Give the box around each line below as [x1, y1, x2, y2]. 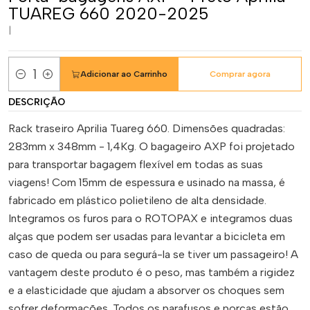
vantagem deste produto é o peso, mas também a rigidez [8, 266, 295, 279]
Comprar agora [209, 69, 271, 79]
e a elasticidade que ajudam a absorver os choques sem [8, 284, 284, 297]
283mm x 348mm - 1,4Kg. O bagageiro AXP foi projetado [8, 140, 295, 153]
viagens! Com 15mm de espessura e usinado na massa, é [8, 176, 285, 189]
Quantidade [8, 75, 62, 89]
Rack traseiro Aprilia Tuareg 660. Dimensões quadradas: [8, 122, 285, 135]
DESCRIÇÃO [8, 96, 65, 107]
